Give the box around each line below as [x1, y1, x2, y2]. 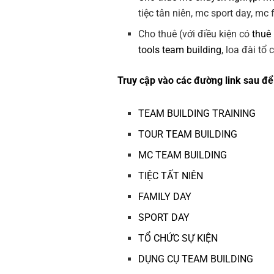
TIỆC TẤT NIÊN [138, 170, 204, 182]
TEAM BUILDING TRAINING [138, 108, 256, 120]
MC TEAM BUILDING [138, 149, 228, 161]
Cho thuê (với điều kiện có [138, 28, 253, 40]
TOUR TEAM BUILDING [138, 128, 238, 141]
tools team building [138, 44, 222, 56]
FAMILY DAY [138, 191, 192, 203]
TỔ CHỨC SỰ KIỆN [138, 232, 218, 245]
